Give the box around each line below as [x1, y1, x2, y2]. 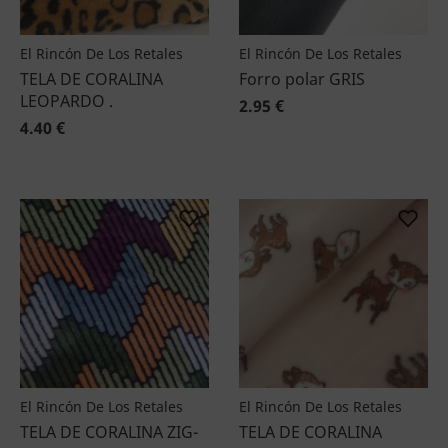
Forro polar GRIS [239, 68, 365, 90]
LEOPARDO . [20, 90, 113, 112]
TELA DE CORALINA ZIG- [20, 421, 198, 443]
